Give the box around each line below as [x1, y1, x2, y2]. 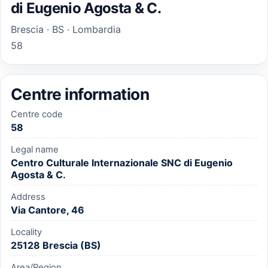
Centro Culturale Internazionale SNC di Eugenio [10, 157, 233, 169]
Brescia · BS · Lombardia [10, 23, 121, 35]
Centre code [10, 109, 63, 120]
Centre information [10, 84, 150, 103]
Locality [10, 227, 42, 238]
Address [10, 191, 45, 203]
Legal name [10, 144, 59, 156]
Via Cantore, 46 [10, 204, 84, 217]
